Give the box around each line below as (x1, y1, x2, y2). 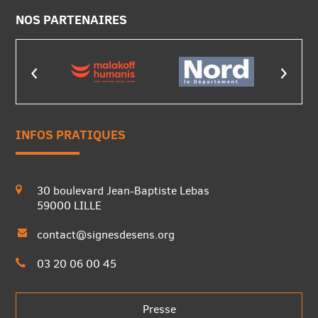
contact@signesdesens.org (37, 227, 175, 243)
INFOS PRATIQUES (16, 126, 126, 144)
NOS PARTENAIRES (16, 11, 128, 29)
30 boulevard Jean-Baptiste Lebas (37, 183, 210, 199)
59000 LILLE (37, 198, 102, 214)
